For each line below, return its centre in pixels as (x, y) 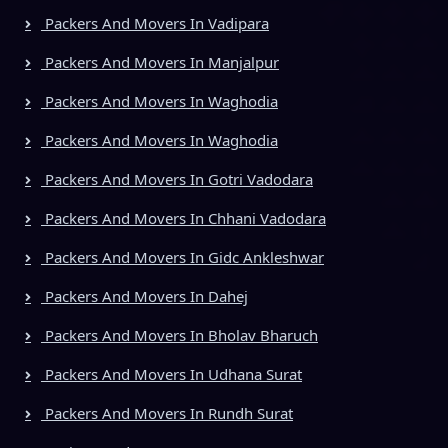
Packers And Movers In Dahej (144, 295)
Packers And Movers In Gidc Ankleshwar (182, 256)
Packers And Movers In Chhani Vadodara (183, 217)
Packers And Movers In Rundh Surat (167, 412)
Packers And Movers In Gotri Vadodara (177, 178)
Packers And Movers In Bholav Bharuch (179, 334)
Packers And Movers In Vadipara (155, 22)
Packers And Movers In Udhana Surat (171, 373)
